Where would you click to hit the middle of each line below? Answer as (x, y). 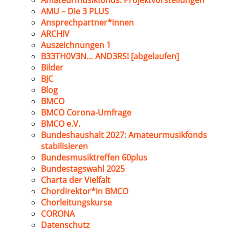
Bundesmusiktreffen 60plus (94, 157)
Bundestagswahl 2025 (83, 169)
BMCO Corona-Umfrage (86, 112)
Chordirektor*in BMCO (85, 191)
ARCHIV (55, 34)
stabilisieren (64, 146)
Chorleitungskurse (76, 202)
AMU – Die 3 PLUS (75, 11)
